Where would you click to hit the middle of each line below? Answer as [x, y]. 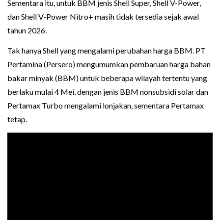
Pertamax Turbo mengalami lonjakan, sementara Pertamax [106, 106]
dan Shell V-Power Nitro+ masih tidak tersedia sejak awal [103, 17]
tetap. [17, 119]
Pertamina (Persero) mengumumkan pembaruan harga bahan [109, 64]
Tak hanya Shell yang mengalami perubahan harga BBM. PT [107, 51]
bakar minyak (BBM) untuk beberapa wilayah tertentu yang [107, 78]
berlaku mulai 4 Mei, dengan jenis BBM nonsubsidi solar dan [108, 92]
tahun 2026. [27, 30]
